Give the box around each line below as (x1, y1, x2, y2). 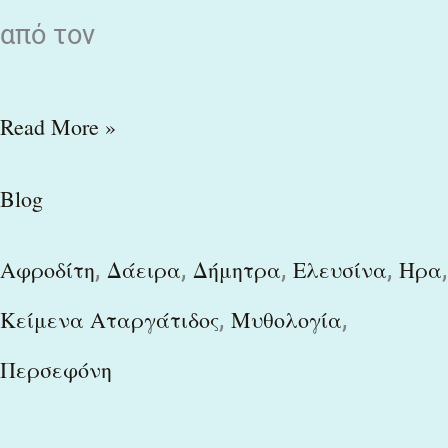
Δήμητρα (193, 255, 281, 285)
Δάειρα (107, 255, 181, 285)
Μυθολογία (231, 305, 342, 335)
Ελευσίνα (293, 255, 387, 285)
